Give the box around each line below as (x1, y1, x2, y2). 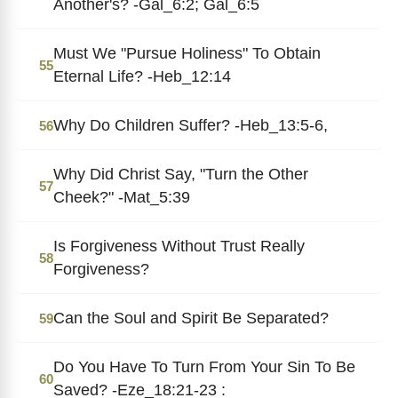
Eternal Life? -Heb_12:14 (53, 67, 231, 85)
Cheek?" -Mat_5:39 (53, 187, 190, 206)
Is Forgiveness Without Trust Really (53, 236, 305, 255)
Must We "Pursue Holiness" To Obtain (53, 44, 321, 62)
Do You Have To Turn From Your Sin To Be (53, 357, 355, 376)
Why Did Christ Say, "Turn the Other (53, 164, 308, 183)
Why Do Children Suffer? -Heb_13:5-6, (53, 115, 328, 134)
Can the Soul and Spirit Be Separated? (53, 308, 329, 327)
